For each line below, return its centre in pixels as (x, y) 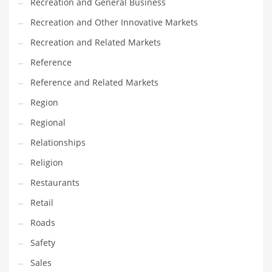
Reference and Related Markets (94, 83)
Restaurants (55, 183)
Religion (47, 163)
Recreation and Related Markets (96, 42)
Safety (43, 243)
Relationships (58, 143)
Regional (48, 123)
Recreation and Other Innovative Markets (114, 22)
